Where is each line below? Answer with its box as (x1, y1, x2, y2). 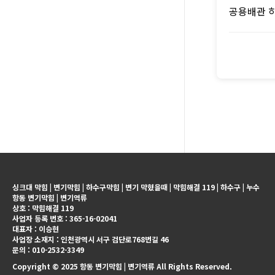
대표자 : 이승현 (12, 223, 59, 234)
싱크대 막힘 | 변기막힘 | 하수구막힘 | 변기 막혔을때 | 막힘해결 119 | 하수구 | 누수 (12, 182, 260, 192)
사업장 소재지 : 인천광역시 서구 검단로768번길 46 (12, 234, 169, 244)
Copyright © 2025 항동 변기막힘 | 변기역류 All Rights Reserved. (12, 261, 232, 271)
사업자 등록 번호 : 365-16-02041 (12, 213, 117, 223)
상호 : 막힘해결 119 (12, 203, 74, 213)
